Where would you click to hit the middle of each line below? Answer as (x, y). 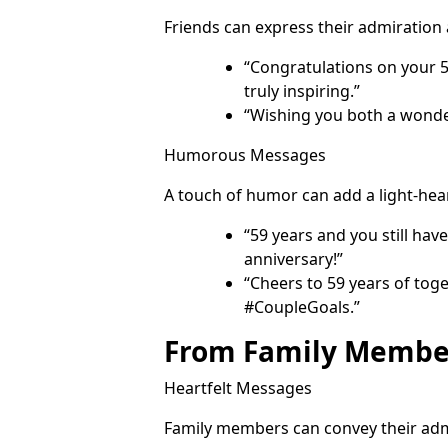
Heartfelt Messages (238, 387)
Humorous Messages (245, 154)
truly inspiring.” (302, 90)
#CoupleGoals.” (302, 306)
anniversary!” (293, 258)
